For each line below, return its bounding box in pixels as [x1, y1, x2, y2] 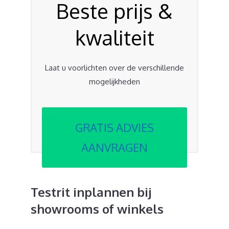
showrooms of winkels [31, 201, 164, 217]
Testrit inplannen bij [31, 184, 151, 200]
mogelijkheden [89, 76, 140, 86]
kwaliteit [75, 24, 154, 50]
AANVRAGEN [81, 140, 148, 155]
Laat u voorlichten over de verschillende [45, 62, 184, 73]
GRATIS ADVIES [75, 120, 154, 135]
